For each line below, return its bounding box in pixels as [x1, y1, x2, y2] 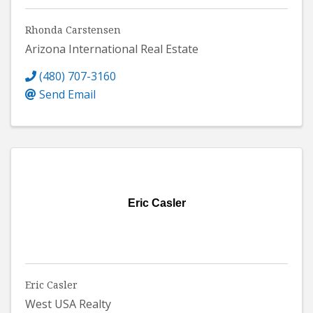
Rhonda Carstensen [25, 23, 121, 37]
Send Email [39, 87, 96, 103]
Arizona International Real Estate [25, 41, 198, 57]
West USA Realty [25, 296, 111, 312]
